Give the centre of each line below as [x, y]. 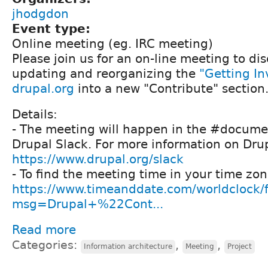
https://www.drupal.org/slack [98, 159]
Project [240, 246]
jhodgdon [40, 13]
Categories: [46, 245]
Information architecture [128, 246]
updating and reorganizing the [106, 73]
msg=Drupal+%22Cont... [88, 204]
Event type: [53, 28]
